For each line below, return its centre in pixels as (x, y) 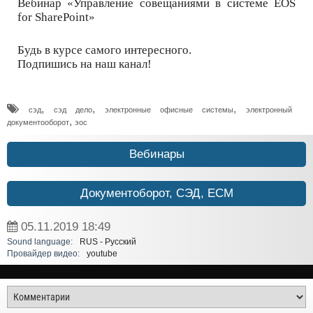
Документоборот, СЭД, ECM (156, 194)
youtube (102, 254)
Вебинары (156, 154)
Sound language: (40, 242)
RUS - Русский (108, 242)
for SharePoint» (56, 17)
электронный (269, 110)
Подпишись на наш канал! (85, 64)
